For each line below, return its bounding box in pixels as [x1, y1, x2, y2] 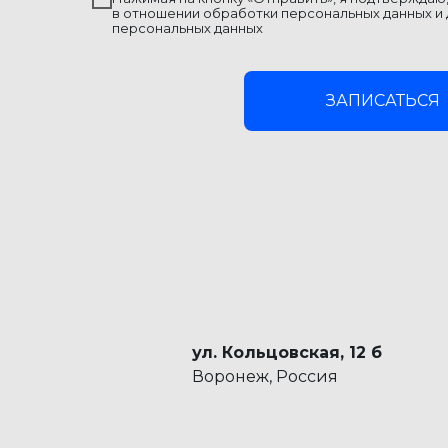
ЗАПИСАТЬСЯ [326, 91, 441, 111]
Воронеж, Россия [192, 367, 338, 387]
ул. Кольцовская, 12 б [192, 343, 382, 363]
